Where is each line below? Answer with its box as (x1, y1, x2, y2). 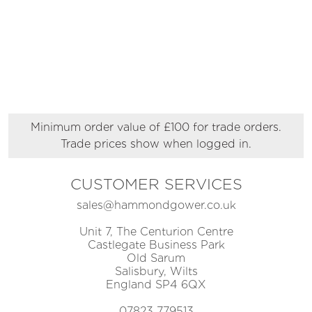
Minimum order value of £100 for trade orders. (31, 120, 281, 134)
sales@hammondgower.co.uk (76, 198, 236, 212)
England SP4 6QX (106, 278, 206, 292)
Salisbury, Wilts (114, 265, 198, 279)
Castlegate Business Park (87, 238, 225, 252)
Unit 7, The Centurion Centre (79, 225, 233, 239)
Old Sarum (127, 251, 185, 265)
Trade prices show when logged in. (61, 137, 251, 151)
